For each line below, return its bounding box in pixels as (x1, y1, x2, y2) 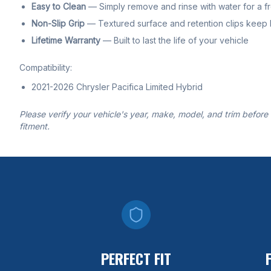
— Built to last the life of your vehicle (100, 35, 249, 45)
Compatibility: (19, 62, 72, 73)
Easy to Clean (31, 1, 86, 11)
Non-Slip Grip (31, 18, 85, 28)
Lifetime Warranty (31, 35, 100, 45)
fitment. (19, 121, 50, 131)
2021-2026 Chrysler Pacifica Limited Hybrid (31, 82, 203, 92)
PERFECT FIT (101, 247, 171, 269)
